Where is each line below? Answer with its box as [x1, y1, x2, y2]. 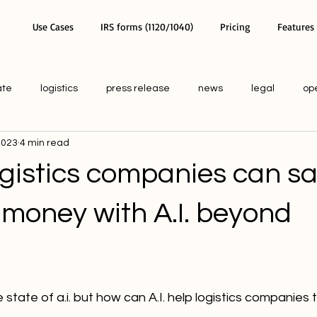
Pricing [220, 21, 250, 33]
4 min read [20, 137, 69, 148]
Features [277, 21, 314, 33]
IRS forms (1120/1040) [100, 21, 193, 33]
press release [106, 83, 170, 93]
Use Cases [33, 21, 74, 33]
